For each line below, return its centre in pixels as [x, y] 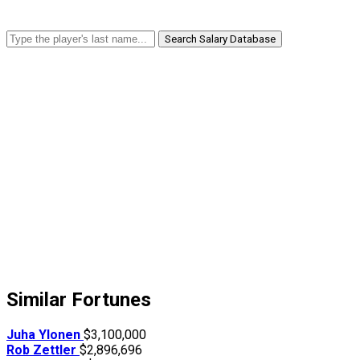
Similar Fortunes [79, 299]
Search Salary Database [220, 39]
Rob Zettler [43, 350]
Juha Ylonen [45, 334]
